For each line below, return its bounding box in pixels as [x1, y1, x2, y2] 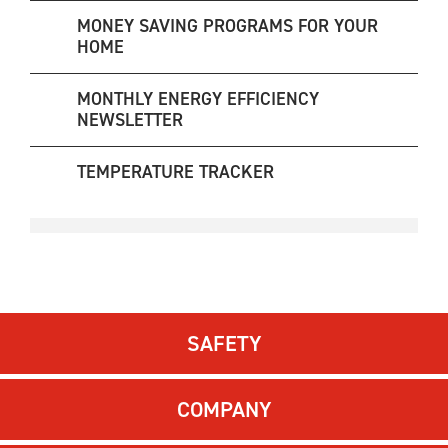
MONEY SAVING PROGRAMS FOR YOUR [77, 13, 378, 38]
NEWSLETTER [77, 107, 183, 132]
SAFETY [186, 328, 262, 358]
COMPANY [176, 394, 272, 424]
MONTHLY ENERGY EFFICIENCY [77, 86, 319, 111]
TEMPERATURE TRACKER [77, 159, 274, 184]
